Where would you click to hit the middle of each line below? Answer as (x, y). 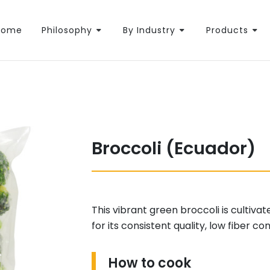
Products (227, 30)
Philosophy (67, 30)
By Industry (149, 30)
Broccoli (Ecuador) (173, 148)
